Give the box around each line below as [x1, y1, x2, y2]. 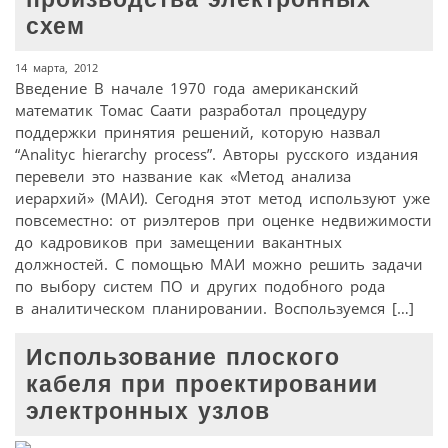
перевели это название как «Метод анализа [15, 166, 351, 187]
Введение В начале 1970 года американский [15, 78, 359, 99]
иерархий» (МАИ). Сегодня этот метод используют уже [15, 188, 430, 209]
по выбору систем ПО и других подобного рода [15, 276, 385, 297]
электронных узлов [26, 399, 271, 425]
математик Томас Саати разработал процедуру [15, 100, 367, 121]
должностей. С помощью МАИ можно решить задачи [15, 254, 423, 275]
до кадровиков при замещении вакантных [15, 232, 342, 253]
